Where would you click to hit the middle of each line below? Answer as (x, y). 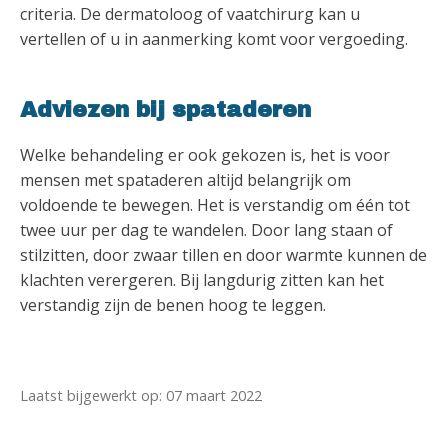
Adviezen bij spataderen (165, 110)
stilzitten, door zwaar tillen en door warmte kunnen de (223, 255)
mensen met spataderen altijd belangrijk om (185, 180)
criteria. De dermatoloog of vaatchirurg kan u (190, 14)
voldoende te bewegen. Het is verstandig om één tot (215, 205)
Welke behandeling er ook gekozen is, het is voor (205, 155)
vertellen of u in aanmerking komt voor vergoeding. (214, 39)
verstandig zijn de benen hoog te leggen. (173, 305)
